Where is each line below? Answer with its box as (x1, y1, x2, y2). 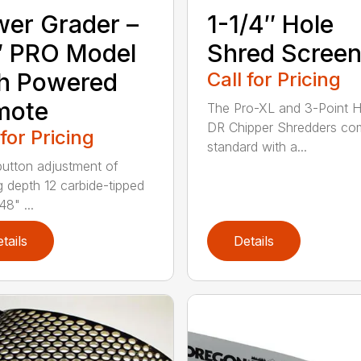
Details (233, 232, 274, 249)
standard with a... (206, 138, 307, 155)
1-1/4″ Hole (206, 9, 334, 39)
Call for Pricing (206, 67, 341, 91)
